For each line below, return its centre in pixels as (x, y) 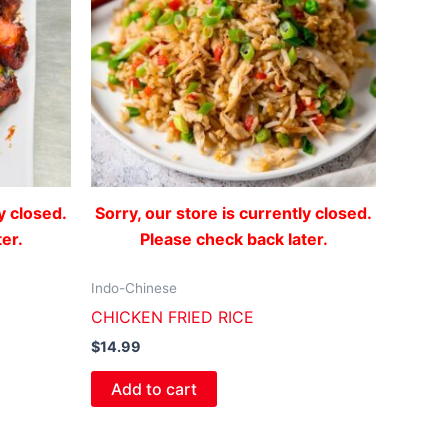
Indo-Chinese (134, 287)
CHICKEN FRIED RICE (172, 316)
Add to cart (154, 388)
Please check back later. (233, 238)
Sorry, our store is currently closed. (233, 212)
